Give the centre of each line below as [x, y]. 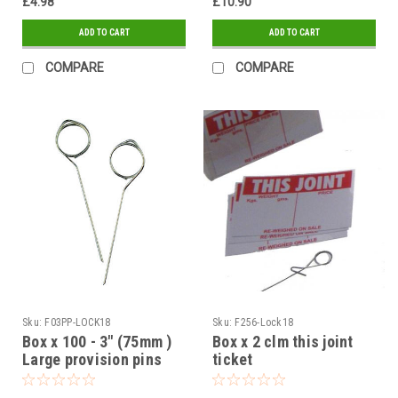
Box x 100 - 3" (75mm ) [97, 341]
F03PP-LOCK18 [78, 322]
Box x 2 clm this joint [283, 341]
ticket [233, 359]
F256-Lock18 [264, 322]
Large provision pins [92, 359]
